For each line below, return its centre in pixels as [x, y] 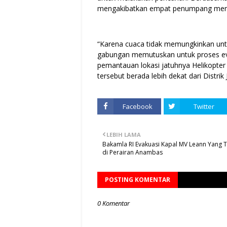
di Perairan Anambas [133, 153]
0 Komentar [113, 203]
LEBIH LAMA [124, 135]
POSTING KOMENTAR [138, 180]
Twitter [204, 107]
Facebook [137, 107]
